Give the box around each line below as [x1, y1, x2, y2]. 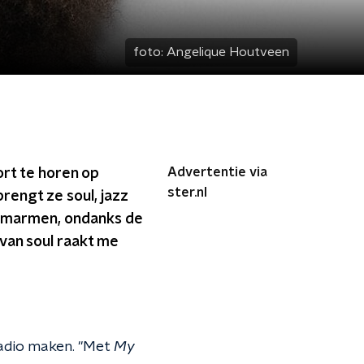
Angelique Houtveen [167, 45, 289, 58]
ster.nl [167, 186, 207, 199]
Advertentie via [167, 166, 267, 179]
